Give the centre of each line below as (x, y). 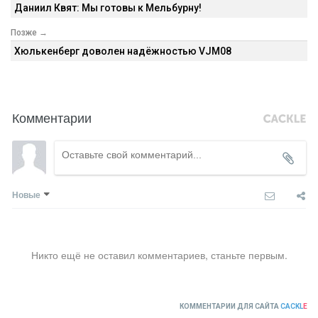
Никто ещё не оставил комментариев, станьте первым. (159, 255)
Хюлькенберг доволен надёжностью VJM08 (123, 51)
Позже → (29, 33)
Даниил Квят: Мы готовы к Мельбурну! (108, 8)
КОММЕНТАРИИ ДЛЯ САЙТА (230, 306)
